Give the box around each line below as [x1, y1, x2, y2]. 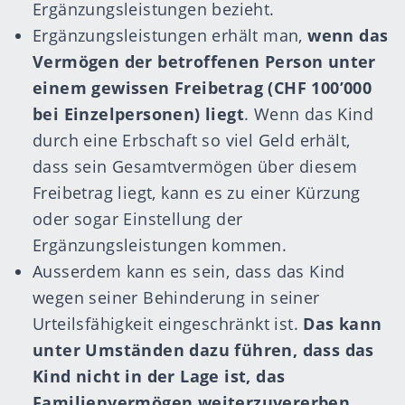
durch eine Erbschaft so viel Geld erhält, [33, 129, 351, 151]
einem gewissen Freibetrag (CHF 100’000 [33, 77, 372, 99]
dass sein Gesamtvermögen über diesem [33, 155, 358, 177]
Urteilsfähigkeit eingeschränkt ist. [33, 313, 304, 334]
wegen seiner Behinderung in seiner [33, 287, 320, 308]
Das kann [303, 313, 382, 334]
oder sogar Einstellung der [33, 208, 243, 230]
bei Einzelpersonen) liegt [33, 103, 244, 125]
